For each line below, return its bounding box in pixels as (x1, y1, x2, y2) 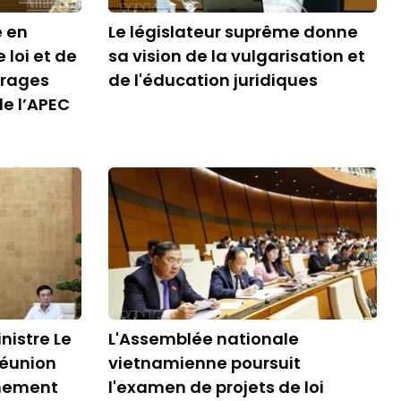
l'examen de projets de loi (108, 376, 324, 398)
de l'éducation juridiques (108, 69, 318, 91)
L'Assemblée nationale (108, 328, 299, 350)
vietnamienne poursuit (108, 352, 301, 374)
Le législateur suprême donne (108, 21, 358, 43)
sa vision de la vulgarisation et (108, 45, 365, 67)
